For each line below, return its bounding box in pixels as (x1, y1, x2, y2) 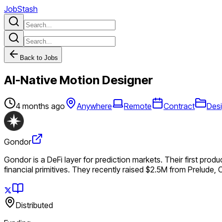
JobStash (4, 4, 38, 14)
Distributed (16, 200, 53, 210)
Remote (124, 101, 152, 111)
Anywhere (77, 101, 112, 111)
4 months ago (16, 101, 65, 111)
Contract (164, 101, 195, 111)
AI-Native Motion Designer (4, 72, 153, 87)
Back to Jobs (20, 54, 58, 61)
